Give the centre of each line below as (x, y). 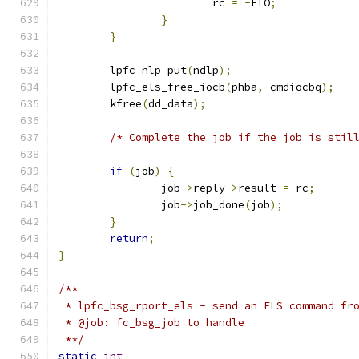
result (260, 188)
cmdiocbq (292, 87)
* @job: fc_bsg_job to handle (151, 323)
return (129, 238)
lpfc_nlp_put (148, 70)
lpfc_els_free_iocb (167, 87)
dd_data (171, 104)
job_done (219, 205)
